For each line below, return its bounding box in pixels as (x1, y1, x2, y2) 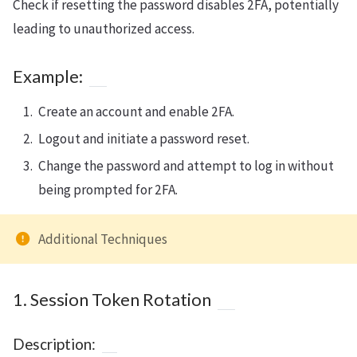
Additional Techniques (38, 229, 167, 248)
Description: (13, 334, 96, 353)
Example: (13, 65, 83, 87)
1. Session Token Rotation (13, 288, 211, 310)
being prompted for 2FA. (38, 180, 178, 198)
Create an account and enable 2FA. (38, 102, 234, 120)
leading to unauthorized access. (13, 19, 194, 37)
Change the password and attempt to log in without (38, 156, 334, 175)
